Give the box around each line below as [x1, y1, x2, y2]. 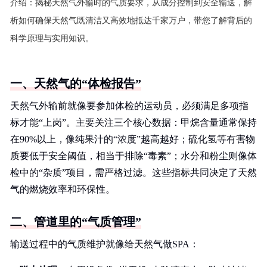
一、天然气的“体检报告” [10, 77, 141, 90]
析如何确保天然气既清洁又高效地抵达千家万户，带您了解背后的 [10, 16, 252, 25]
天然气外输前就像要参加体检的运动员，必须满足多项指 [10, 101, 249, 111]
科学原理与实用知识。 [10, 34, 94, 43]
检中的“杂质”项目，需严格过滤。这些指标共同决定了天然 [10, 167, 257, 178]
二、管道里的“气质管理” [10, 215, 141, 228]
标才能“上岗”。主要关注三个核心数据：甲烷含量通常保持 [10, 117, 257, 128]
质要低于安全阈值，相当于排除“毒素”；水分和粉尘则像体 [10, 151, 257, 161]
